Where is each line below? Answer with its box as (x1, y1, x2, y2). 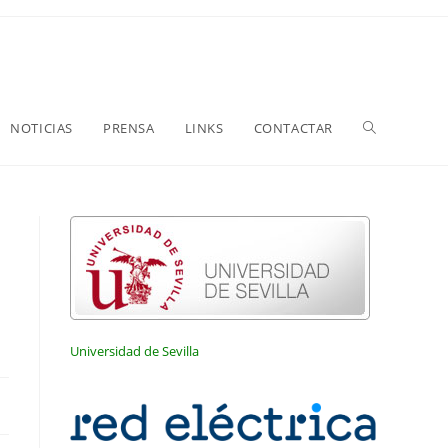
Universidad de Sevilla (70, 342, 199, 360)
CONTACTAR (253, 119, 333, 137)
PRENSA (102, 119, 155, 137)
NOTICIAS (10, 119, 73, 137)
